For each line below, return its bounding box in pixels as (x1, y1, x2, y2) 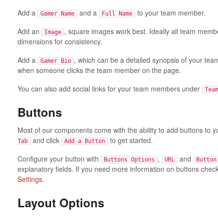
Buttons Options (103, 156, 155, 163)
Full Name (101, 10, 132, 17)
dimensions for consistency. (17, 36, 102, 46)
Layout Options (17, 194, 104, 211)
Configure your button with (17, 154, 101, 164)
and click (30, 135, 61, 145)
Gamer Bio (40, 57, 71, 64)
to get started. (108, 135, 153, 145)
